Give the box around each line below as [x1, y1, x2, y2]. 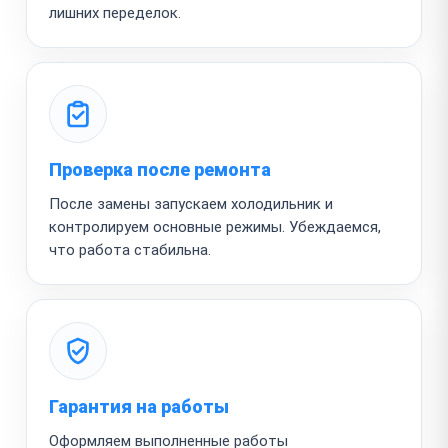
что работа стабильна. [49, 240, 211, 259]
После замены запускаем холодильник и [49, 194, 333, 213]
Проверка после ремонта [49, 158, 271, 180]
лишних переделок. [49, 3, 181, 22]
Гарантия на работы [49, 395, 229, 417]
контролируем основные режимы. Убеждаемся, [49, 217, 381, 236]
